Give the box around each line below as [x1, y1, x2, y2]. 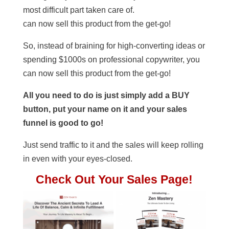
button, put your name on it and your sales [22, 105, 187, 114]
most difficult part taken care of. [22, 6, 134, 15]
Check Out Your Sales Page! [36, 173, 193, 187]
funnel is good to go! [22, 119, 103, 128]
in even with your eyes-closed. [22, 154, 132, 164]
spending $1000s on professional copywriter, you [22, 55, 200, 64]
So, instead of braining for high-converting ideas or [22, 41, 205, 51]
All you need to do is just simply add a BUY [22, 91, 190, 100]
